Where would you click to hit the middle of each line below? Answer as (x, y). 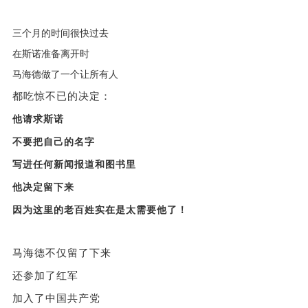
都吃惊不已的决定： (62, 96)
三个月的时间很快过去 (60, 33)
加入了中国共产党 (56, 298)
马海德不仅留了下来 (62, 253)
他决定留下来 (43, 187)
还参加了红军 (45, 275)
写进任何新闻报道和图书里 (74, 164)
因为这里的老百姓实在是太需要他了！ (100, 210)
